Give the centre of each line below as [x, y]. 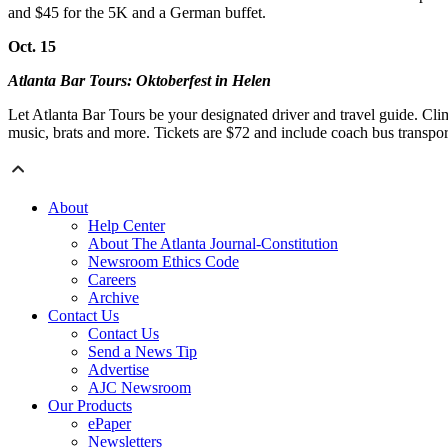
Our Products [90, 406]
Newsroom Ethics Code [163, 262]
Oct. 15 [32, 47]
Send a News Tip [142, 352]
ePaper [109, 424]
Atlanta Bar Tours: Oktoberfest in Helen [139, 81]
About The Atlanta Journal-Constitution [213, 244]
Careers [112, 280]
